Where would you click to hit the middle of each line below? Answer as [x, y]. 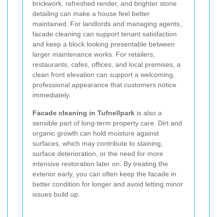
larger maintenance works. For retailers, [94, 54]
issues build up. [56, 194]
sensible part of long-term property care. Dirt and [107, 123]
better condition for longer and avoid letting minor [108, 184]
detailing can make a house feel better [91, 13]
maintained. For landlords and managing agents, [107, 23]
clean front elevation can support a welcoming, [104, 74]
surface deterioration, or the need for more [98, 153]
